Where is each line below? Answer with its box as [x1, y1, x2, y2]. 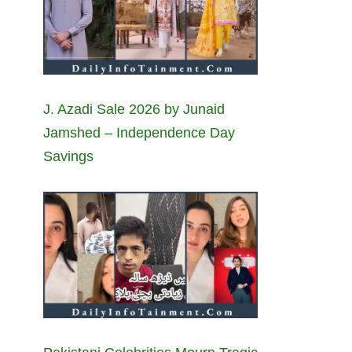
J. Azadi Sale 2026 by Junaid [43, 101, 225, 118]
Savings [43, 148, 93, 165]
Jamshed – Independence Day [43, 125, 235, 141]
